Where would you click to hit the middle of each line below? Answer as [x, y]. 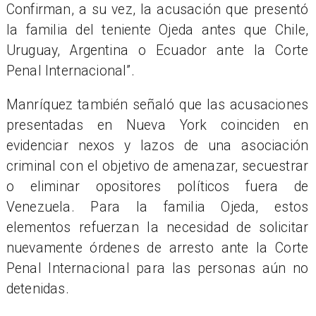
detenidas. [37, 289]
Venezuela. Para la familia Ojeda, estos [157, 207]
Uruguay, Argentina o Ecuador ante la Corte [157, 50]
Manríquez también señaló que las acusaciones [157, 105]
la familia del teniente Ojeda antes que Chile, [157, 30]
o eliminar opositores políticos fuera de [157, 187]
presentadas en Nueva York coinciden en [157, 126]
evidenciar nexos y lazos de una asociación [157, 146]
